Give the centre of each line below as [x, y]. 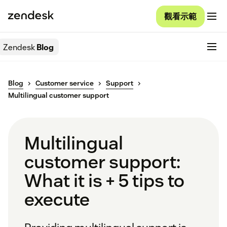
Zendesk [19, 47]
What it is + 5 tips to [104, 181]
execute [57, 199]
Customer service [65, 83]
